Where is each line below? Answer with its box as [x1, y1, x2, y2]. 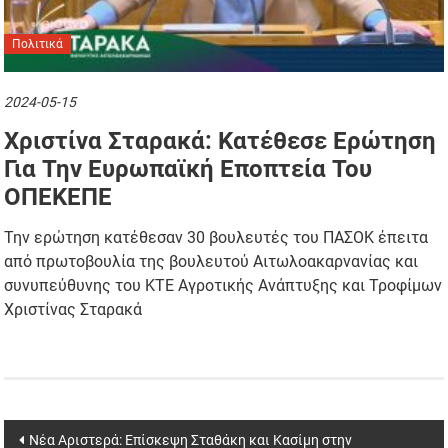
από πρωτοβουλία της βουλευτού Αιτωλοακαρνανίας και [4, 251, 419, 271]
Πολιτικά [12, 36, 64, 51]
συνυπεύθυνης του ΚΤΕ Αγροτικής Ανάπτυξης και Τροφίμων [4, 275, 443, 295]
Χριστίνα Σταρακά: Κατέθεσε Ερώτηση [4, 126, 437, 155]
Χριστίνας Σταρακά [4, 299, 143, 319]
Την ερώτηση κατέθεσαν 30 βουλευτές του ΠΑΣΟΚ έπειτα [4, 227, 429, 247]
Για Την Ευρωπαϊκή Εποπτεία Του [4, 154, 373, 183]
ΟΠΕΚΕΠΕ [4, 182, 113, 211]
